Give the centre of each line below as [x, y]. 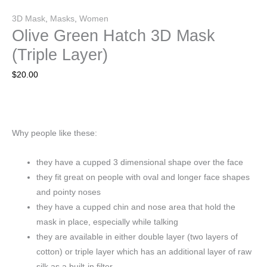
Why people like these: [55, 133]
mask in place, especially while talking [108, 222]
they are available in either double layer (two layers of [137, 237]
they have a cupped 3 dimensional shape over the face [140, 162]
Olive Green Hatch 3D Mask [114, 35]
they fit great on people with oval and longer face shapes [143, 177]
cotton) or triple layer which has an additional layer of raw [144, 252]
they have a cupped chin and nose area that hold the [136, 207]
